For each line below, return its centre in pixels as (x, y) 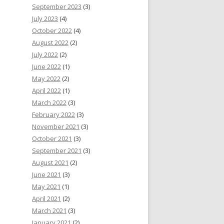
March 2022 (49, 103)
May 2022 (46, 79)
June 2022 (46, 67)
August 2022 (50, 43)
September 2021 (57, 151)
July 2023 (45, 19)
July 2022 (45, 55)
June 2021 (46, 175)
